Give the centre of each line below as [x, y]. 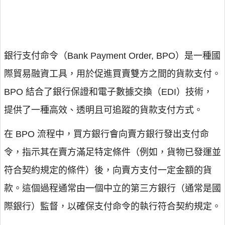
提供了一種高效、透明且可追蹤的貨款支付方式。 [103, 110]
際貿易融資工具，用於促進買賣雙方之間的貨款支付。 [113, 74]
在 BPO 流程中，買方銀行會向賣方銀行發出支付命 [106, 134]
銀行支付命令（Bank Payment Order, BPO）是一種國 [112, 56]
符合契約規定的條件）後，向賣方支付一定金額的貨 [108, 170]
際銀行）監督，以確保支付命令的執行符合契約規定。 [113, 206]
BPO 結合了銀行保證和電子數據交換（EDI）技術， [108, 92]
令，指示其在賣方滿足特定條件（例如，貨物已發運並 [113, 152]
